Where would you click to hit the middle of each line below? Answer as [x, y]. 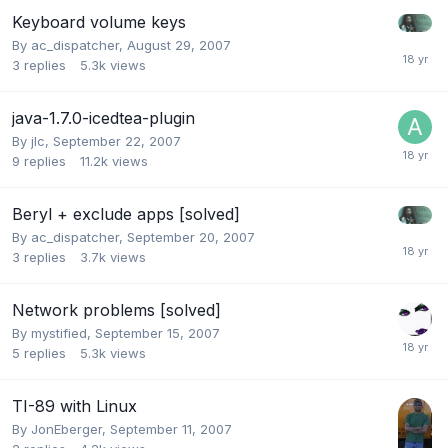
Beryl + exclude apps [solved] [126, 213]
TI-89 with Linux [74, 405]
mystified [59, 332]
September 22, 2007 [117, 140]
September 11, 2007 [171, 428]
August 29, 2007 [179, 44]
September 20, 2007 [191, 236]
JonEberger [66, 428]
